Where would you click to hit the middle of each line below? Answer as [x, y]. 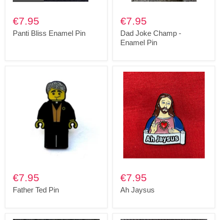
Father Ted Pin [36, 190]
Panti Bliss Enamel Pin [49, 33]
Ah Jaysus [137, 190]
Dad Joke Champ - [151, 33]
